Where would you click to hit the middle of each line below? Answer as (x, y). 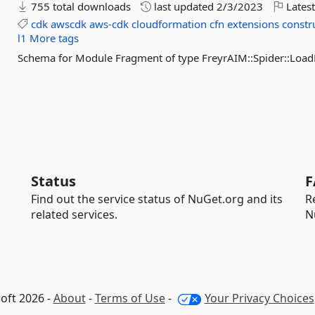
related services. (74, 214)
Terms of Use (130, 298)
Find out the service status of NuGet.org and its (157, 199)
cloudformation (169, 24)
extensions (253, 24)
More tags (54, 38)
